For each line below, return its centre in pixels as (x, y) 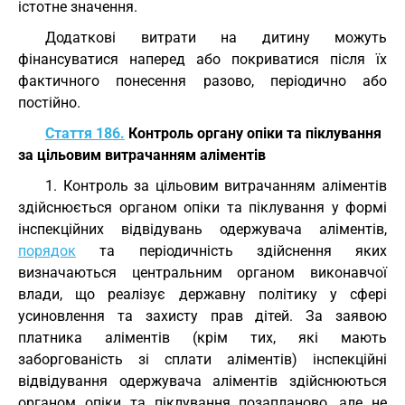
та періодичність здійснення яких (231, 251)
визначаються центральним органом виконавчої (202, 273)
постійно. (49, 103)
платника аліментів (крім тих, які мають (202, 338)
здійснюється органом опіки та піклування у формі (202, 207)
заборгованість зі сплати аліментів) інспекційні (202, 359)
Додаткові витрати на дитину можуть (216, 38)
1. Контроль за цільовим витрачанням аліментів (216, 186)
